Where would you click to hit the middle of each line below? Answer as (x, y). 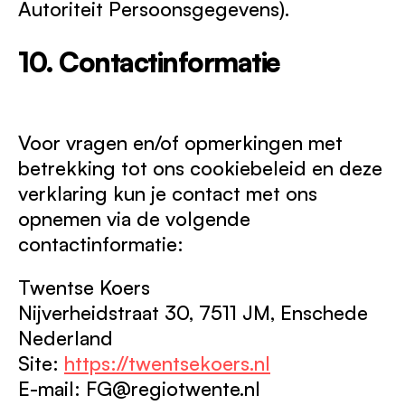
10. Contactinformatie (149, 62)
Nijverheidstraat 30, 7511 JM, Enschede (193, 312)
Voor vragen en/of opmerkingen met (180, 142)
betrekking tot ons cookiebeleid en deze (200, 168)
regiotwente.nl (196, 388)
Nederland (66, 338)
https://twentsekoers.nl (167, 363)
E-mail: (52, 388)
